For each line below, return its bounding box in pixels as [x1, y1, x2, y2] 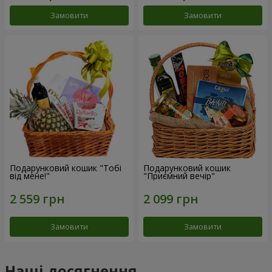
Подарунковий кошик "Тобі [10, 162, 121, 174]
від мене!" [10, 170, 50, 182]
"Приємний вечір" [143, 170, 215, 182]
